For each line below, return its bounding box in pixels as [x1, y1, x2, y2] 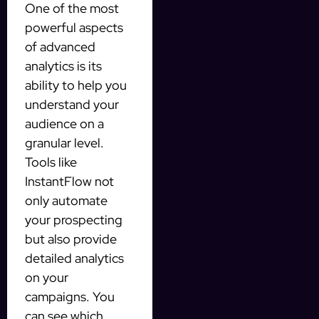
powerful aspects [25, 19, 123, 36]
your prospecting [25, 211, 122, 228]
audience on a [25, 115, 104, 132]
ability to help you [25, 76, 127, 93]
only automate [25, 192, 108, 209]
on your [25, 268, 68, 286]
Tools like [25, 153, 77, 170]
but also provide [25, 230, 117, 247]
